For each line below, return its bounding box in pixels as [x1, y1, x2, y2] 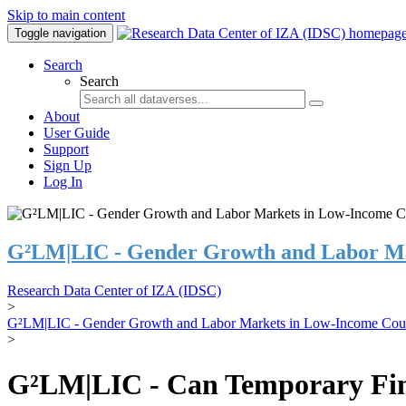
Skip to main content [7, 7, 125, 23]
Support [43, 141, 89, 157]
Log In [43, 174, 82, 189]
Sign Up [43, 158, 92, 173]
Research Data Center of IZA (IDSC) [7, 283, 221, 299]
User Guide [43, 125, 110, 140]
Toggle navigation [14, 26, 106, 40]
